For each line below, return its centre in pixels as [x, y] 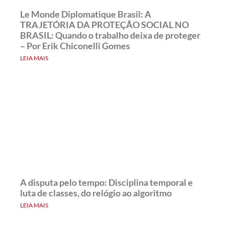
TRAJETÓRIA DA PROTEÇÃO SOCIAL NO [104, 24]
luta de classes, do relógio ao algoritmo [96, 193]
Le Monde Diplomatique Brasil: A [86, 14]
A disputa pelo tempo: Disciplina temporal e [106, 182]
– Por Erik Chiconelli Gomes [75, 45]
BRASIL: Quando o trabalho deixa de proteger [110, 35]
